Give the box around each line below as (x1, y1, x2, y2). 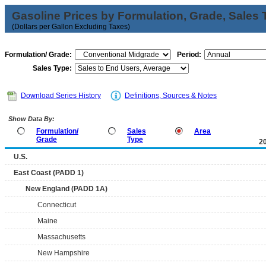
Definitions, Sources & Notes (125, 91, 217, 100)
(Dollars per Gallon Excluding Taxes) (12, 23, 130, 31)
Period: (177, 50, 201, 59)
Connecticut (37, 201, 76, 209)
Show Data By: (7, 115, 55, 122)
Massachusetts (37, 233, 85, 241)
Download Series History (21, 91, 101, 100)
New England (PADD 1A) (26, 185, 107, 193)
